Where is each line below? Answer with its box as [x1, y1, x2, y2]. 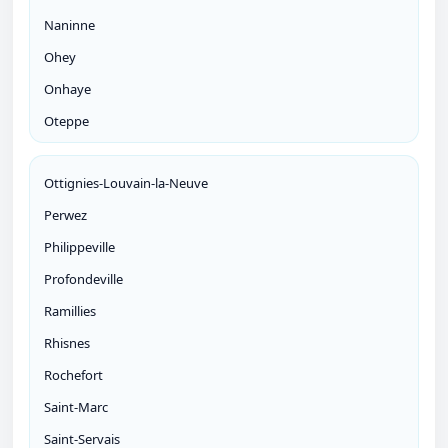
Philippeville [44, 238, 115, 257]
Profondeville [44, 270, 123, 289]
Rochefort [44, 366, 103, 385]
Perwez [44, 206, 87, 225]
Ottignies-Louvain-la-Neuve [44, 174, 208, 193]
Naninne [44, 16, 95, 35]
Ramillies [44, 302, 96, 321]
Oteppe [44, 112, 89, 131]
